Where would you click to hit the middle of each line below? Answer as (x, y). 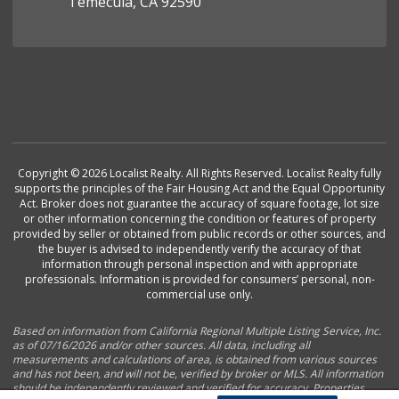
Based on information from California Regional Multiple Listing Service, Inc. (197, 331)
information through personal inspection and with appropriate (199, 264)
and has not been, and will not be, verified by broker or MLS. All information (198, 374)
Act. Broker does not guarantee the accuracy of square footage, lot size (199, 204)
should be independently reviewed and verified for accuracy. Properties (189, 388)
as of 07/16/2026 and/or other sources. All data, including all (162, 345)
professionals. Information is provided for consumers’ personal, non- (199, 279)
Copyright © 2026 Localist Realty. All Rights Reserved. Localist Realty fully (199, 173)
